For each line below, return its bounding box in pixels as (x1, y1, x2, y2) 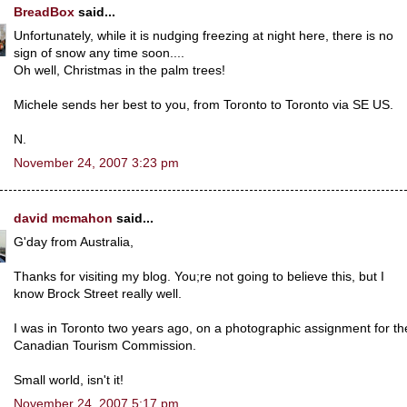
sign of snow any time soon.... (14, 45, 184, 60)
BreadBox (14, 5, 74, 19)
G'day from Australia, (14, 234, 134, 249)
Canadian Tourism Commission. (14, 338, 196, 352)
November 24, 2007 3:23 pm (14, 155, 179, 170)
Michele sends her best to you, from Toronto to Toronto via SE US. (14, 97, 393, 112)
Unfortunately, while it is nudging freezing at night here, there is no (14, 28, 393, 43)
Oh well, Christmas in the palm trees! (14, 63, 225, 77)
